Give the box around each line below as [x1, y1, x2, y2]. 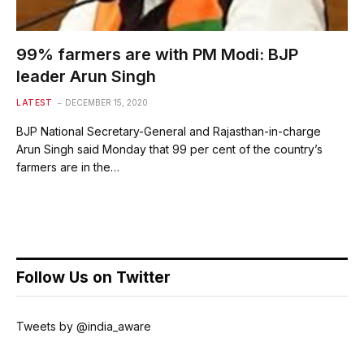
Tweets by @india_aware [16, 319, 151, 333]
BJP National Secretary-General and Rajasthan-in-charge [16, 124, 321, 138]
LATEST [16, 97, 52, 107]
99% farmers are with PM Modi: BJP [16, 45, 298, 64]
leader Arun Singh [16, 67, 156, 86]
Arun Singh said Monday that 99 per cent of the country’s [16, 142, 323, 156]
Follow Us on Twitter [16, 268, 171, 287]
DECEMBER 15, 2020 [65, 97, 148, 107]
